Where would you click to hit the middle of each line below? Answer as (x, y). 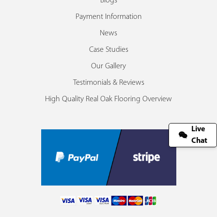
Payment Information (108, 17)
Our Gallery (108, 66)
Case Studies (108, 50)
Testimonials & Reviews (108, 83)
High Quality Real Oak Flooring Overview (108, 99)
